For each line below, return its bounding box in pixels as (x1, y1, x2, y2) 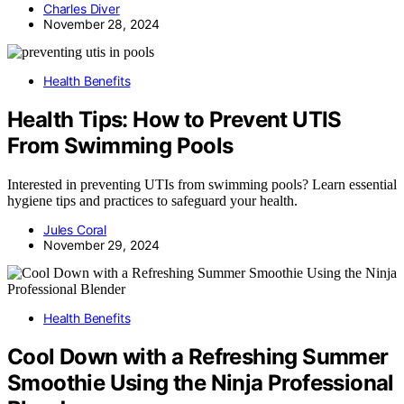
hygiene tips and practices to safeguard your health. (7, 193, 298, 209)
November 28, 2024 (43, 16, 161, 32)
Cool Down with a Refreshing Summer (7, 343, 389, 370)
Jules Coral (43, 222, 107, 238)
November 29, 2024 (43, 237, 161, 253)
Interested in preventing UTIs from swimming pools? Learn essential (7, 177, 397, 193)
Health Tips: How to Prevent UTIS (7, 106, 342, 133)
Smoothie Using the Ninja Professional (7, 369, 394, 396)
